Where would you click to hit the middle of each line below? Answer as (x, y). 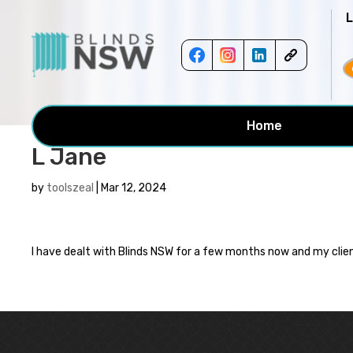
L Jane (69, 157)
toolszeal (71, 188)
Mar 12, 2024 (134, 188)
